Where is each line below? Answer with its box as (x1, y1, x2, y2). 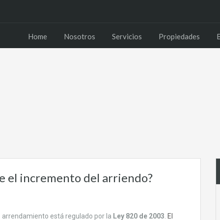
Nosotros (64, 32, 95, 41)
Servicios (112, 32, 142, 41)
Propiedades (159, 32, 200, 41)
